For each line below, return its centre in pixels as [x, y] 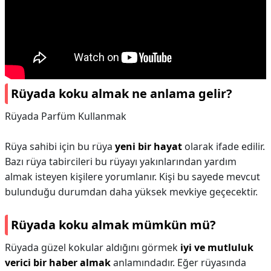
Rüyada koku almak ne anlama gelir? [122, 93]
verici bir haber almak [58, 263]
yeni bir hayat [149, 146]
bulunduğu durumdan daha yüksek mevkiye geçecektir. [131, 192]
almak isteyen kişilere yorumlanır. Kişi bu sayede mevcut [132, 177]
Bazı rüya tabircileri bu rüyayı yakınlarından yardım [121, 162]
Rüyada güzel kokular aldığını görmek [93, 247]
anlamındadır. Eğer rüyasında [178, 263]
